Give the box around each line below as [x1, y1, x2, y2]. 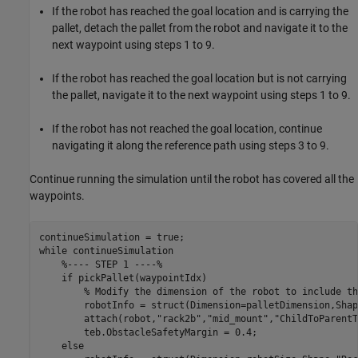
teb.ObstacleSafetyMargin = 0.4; [38, 326, 257, 338]
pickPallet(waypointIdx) [72, 272, 207, 284]
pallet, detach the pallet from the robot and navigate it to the [52, 22, 348, 35]
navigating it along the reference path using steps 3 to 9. [52, 139, 329, 153]
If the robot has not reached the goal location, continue [52, 122, 322, 136]
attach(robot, [38, 312, 157, 324]
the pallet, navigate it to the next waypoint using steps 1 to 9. [52, 89, 351, 102]
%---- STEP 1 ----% [61, 258, 162, 270]
